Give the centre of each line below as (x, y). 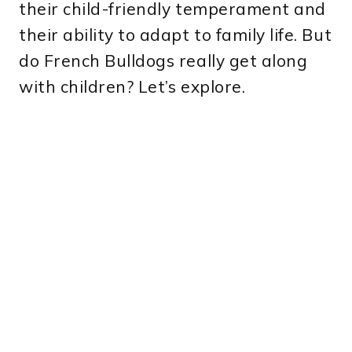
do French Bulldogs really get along (163, 61)
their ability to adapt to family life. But (176, 35)
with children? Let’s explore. (132, 87)
